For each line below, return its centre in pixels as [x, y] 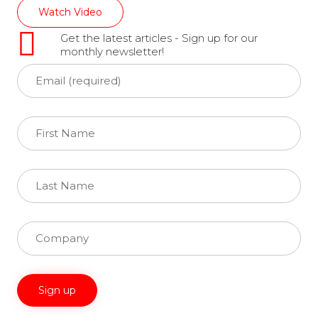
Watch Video [70, 12]
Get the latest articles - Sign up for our [159, 38]
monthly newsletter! [112, 51]
